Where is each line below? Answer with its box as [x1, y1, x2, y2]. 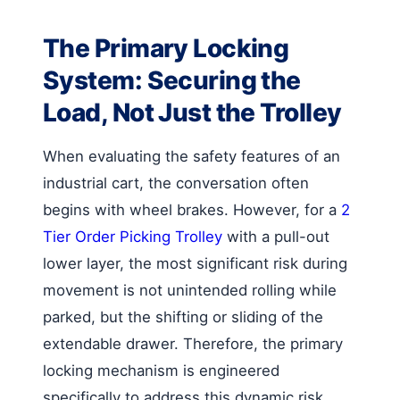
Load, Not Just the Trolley [43, 96, 342, 128]
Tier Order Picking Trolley [43, 227, 222, 246]
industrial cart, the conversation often [43, 173, 309, 192]
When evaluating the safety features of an [43, 146, 340, 165]
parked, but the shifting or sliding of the [43, 307, 323, 326]
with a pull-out [222, 227, 329, 246]
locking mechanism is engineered [43, 361, 279, 379]
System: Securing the [43, 64, 301, 96]
